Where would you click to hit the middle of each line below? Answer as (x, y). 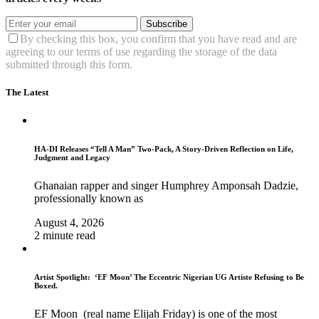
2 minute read (65, 236)
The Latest (27, 93)
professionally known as (89, 199)
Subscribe (167, 23)
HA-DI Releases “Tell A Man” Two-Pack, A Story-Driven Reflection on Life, (164, 149)
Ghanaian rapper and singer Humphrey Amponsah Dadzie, (166, 186)
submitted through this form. (69, 64)
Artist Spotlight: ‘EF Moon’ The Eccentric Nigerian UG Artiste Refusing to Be (169, 277)
